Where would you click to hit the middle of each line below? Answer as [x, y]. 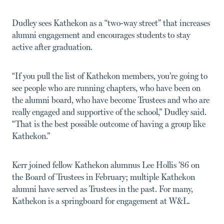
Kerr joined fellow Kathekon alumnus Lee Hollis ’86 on [106, 164]
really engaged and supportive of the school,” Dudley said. [109, 111]
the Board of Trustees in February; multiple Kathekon [103, 176]
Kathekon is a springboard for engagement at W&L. [101, 200]
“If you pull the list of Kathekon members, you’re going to [110, 75]
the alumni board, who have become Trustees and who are [111, 99]
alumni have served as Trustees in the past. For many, [102, 188]
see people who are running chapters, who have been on [106, 87]
